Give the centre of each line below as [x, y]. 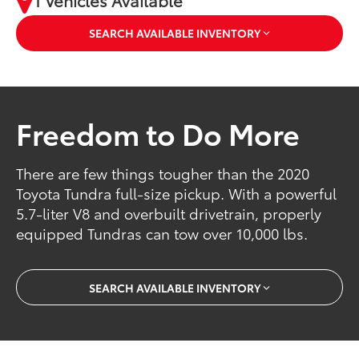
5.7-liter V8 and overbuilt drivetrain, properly [169, 214]
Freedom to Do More [158, 132]
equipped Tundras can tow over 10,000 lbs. [162, 234]
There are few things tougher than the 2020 [163, 173]
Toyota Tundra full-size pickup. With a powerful [177, 194]
